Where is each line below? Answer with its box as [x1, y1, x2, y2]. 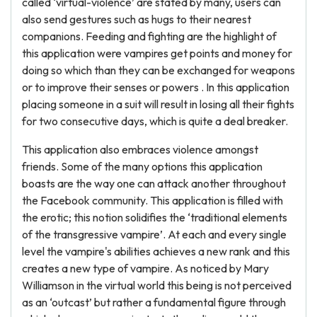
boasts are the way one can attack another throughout [22, 176, 286, 190]
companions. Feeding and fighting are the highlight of [22, 29, 277, 43]
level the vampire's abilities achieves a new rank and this [22, 244, 290, 258]
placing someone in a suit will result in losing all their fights [22, 97, 294, 111]
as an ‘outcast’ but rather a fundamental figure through [22, 295, 286, 309]
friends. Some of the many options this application [22, 159, 263, 173]
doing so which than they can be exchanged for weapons [22, 63, 295, 77]
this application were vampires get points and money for [22, 46, 292, 60]
